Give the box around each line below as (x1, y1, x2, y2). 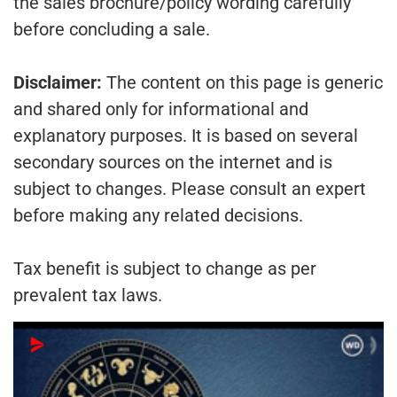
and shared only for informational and (13, 97, 308, 120)
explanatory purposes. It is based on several (13, 124, 358, 146)
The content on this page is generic (106, 71, 383, 93)
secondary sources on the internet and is (13, 151, 332, 173)
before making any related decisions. (13, 204, 303, 226)
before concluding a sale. (13, 18, 210, 40)
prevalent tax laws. (13, 284, 162, 306)
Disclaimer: (13, 71, 106, 93)
